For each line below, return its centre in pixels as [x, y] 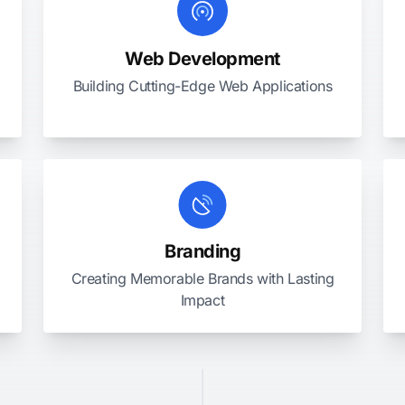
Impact [202, 300]
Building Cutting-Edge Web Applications [202, 86]
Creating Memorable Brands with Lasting [202, 278]
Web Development [202, 59]
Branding [202, 251]
